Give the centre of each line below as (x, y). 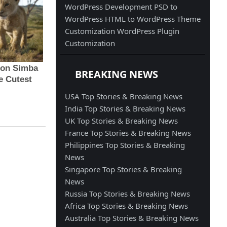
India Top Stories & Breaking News (125, 108)
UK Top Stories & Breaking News (122, 120)
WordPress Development (110, 6)
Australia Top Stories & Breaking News (132, 218)
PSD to (166, 6)
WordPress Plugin (148, 31)
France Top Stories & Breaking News (128, 133)
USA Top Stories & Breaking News (124, 96)
